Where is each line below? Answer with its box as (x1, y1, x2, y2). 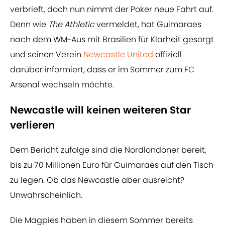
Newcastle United (83, 49, 153, 61)
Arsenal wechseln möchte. (10, 79, 114, 91)
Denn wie (10, 19, 48, 31)
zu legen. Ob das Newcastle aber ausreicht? (10, 174, 184, 186)
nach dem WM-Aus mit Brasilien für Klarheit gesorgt (10, 34, 214, 46)
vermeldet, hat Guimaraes (94, 19, 201, 31)
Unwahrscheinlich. (10, 189, 82, 201)
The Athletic (48, 19, 94, 31)
